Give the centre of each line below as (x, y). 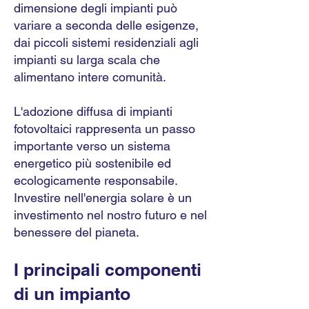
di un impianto (72, 294)
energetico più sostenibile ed (92, 163)
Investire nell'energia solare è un (103, 198)
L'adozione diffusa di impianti (93, 111)
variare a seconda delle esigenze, (106, 25)
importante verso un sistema (92, 146)
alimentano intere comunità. (90, 77)
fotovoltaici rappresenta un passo (104, 129)
